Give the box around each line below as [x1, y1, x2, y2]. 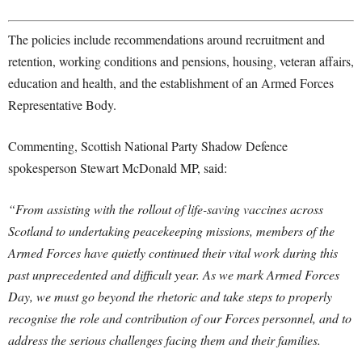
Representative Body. [8, 96, 116, 113]
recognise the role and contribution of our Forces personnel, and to [8, 309, 351, 326]
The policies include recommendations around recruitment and [8, 31, 325, 48]
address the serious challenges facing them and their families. [8, 331, 321, 348]
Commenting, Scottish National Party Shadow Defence [8, 137, 288, 154]
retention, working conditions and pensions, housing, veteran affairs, [8, 53, 354, 69]
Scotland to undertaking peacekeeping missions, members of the [8, 222, 335, 239]
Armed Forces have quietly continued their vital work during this [8, 244, 338, 261]
